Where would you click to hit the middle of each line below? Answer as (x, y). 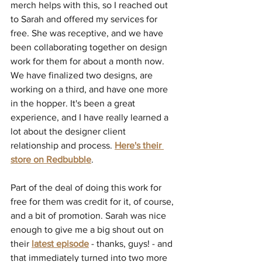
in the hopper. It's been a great (74, 104)
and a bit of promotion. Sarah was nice (89, 216)
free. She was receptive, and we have (88, 33)
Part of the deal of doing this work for (87, 188)
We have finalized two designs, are (83, 75)
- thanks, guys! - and (132, 244)
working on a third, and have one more (90, 89)
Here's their (139, 146)
